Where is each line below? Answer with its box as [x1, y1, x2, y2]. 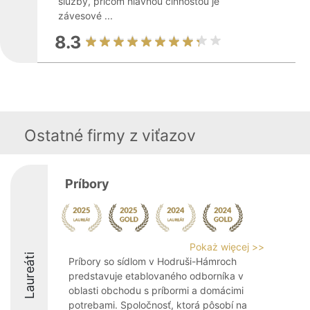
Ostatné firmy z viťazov [24, 126, 196, 145]
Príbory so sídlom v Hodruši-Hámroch [69, 255, 237, 267]
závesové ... [58, 10, 113, 21]
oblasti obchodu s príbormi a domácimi [69, 284, 244, 296]
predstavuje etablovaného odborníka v [69, 270, 244, 282]
